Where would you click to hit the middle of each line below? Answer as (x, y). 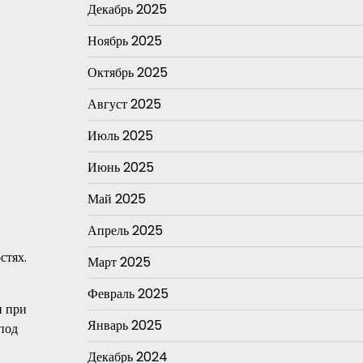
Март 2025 (119, 262)
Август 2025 (124, 104)
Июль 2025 (120, 136)
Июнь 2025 (120, 167)
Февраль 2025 (128, 294)
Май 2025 (116, 199)
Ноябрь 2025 (124, 41)
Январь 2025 (124, 325)
